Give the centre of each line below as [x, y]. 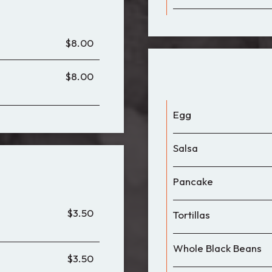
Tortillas [192, 215]
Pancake [193, 181]
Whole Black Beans [217, 248]
